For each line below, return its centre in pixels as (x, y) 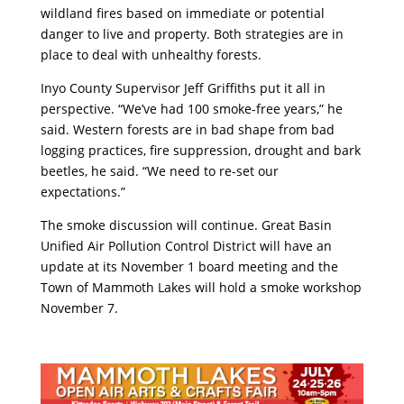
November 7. (79, 308)
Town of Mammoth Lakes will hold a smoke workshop (201, 287)
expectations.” (83, 191)
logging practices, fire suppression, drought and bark (200, 150)
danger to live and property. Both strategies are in (192, 33)
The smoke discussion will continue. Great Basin (186, 225)
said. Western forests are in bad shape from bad (187, 129)
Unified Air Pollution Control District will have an (186, 245)
